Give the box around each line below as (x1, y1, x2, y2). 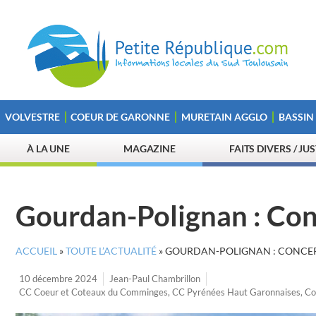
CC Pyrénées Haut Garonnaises (172, 286, 300, 298)
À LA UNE (26, 142, 71, 154)
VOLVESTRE (4, 111, 60, 123)
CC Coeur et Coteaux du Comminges (19, 286, 168, 298)
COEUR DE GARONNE (71, 111, 171, 123)
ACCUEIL (16, 245, 57, 257)
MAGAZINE (123, 142, 176, 154)
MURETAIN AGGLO (181, 111, 267, 123)
